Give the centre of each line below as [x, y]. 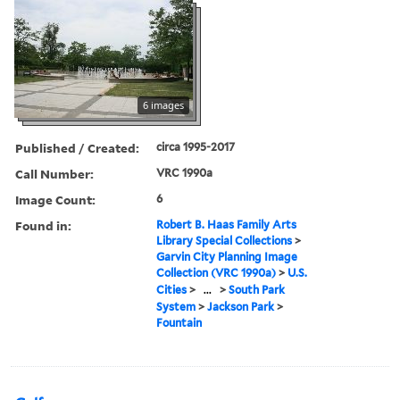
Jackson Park [241, 306]
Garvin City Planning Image [227, 256]
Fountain [179, 322]
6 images [163, 104]
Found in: [43, 225]
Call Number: [54, 173]
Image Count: [55, 199]
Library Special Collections [225, 240]
